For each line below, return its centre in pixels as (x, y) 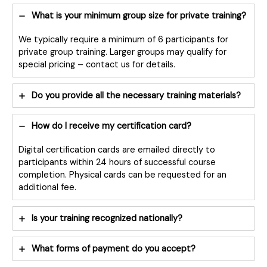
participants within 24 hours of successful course (117, 163)
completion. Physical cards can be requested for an (122, 175)
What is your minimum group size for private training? (139, 16)
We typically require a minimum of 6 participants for (123, 40)
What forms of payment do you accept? (114, 249)
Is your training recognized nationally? (107, 219)
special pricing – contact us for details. (97, 65)
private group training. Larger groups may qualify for (122, 52)
